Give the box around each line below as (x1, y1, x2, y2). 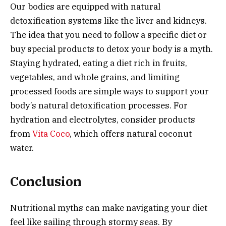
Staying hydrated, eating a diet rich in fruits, (10, 57, 187, 69)
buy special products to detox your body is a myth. (10, 43, 213, 54)
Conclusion (10, 173, 82, 190)
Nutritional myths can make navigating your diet (10, 202, 207, 214)
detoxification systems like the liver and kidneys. (10, 15, 207, 26)
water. (10, 142, 34, 153)
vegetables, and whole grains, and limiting (10, 71, 180, 83)
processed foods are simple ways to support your (10, 85, 209, 97)
